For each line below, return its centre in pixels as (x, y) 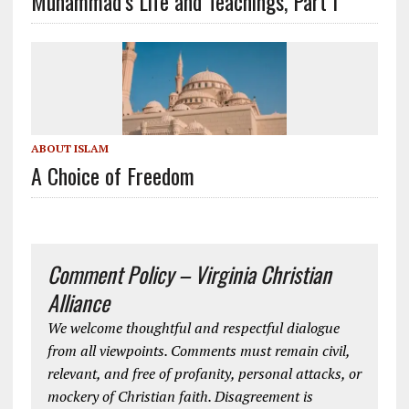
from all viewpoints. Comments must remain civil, (198, 350)
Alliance (78, 302)
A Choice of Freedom (112, 175)
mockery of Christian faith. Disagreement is (180, 396)
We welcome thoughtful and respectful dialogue (193, 327)
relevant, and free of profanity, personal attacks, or (204, 373)
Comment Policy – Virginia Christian (189, 273)
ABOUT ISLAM (69, 148)
